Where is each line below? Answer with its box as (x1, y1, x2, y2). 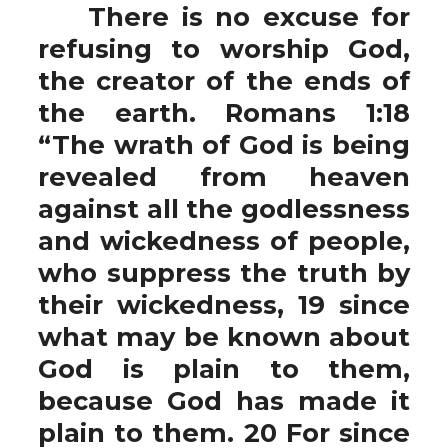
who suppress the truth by (38, 257, 410, 288)
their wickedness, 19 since (38, 289, 410, 320)
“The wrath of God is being (38, 129, 410, 160)
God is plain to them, (38, 353, 410, 384)
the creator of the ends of (38, 65, 410, 96)
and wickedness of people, (38, 225, 410, 256)
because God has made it (38, 385, 410, 416)
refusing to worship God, (38, 33, 410, 64)
